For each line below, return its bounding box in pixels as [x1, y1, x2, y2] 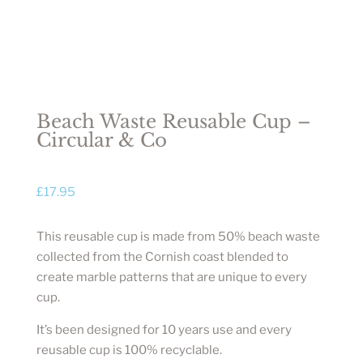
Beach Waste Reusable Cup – [36, 109, 311, 133]
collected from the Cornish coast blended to [36, 249, 288, 264]
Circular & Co [36, 128, 167, 152]
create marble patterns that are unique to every [36, 269, 307, 284]
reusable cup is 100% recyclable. [36, 342, 222, 357]
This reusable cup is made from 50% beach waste [36, 228, 320, 244]
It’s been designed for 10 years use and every [36, 322, 292, 337]
